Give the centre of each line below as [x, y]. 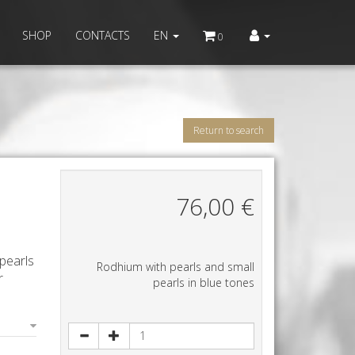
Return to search [229, 130]
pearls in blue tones [204, 282]
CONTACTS [103, 35]
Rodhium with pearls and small [176, 266]
